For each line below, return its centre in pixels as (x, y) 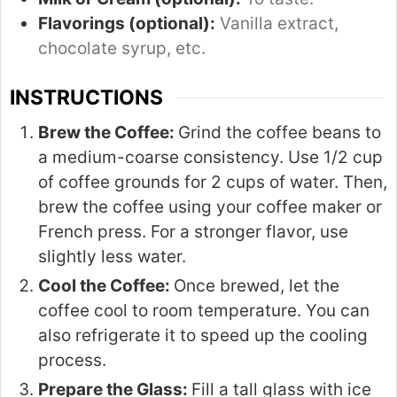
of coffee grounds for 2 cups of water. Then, (213, 183)
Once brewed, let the (257, 286)
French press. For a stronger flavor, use (193, 232)
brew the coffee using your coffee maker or (210, 207)
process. (72, 361)
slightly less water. (112, 257)
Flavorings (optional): (127, 23)
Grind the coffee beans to (280, 133)
